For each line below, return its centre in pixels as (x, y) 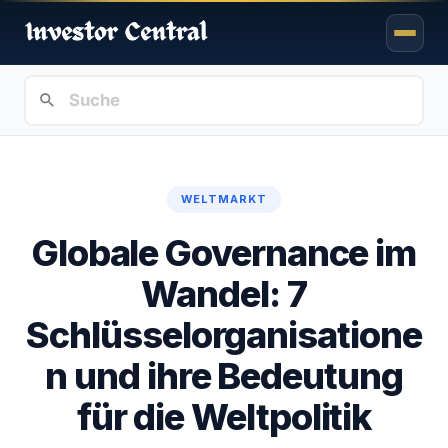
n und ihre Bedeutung (224, 376)
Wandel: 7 (224, 294)
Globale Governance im (224, 253)
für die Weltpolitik (224, 417)
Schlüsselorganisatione (224, 335)
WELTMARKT (224, 199)
